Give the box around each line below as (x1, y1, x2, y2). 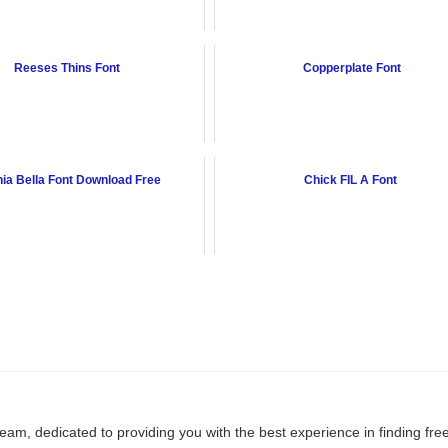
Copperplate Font (303, 61, 401, 76)
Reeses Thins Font (14, 61, 120, 76)
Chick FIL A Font (304, 173, 400, 188)
